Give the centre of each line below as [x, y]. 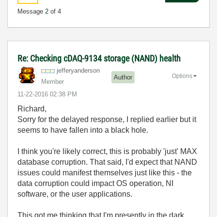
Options [182, 76]
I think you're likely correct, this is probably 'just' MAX [107, 151]
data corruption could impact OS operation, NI [95, 183]
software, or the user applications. [75, 194]
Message [31, 11]
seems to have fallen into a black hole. [83, 130]
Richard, [32, 109]
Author [123, 77]
